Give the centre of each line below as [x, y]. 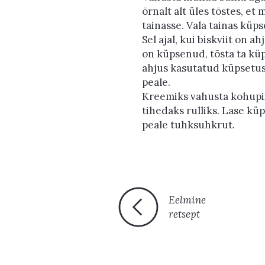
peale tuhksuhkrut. [188, 125]
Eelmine [187, 200]
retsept [184, 214]
